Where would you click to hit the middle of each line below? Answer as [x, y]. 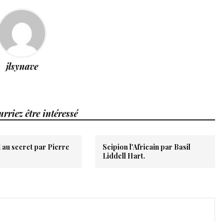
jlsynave [22, 66]
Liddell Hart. [124, 156]
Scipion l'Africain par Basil [147, 147]
